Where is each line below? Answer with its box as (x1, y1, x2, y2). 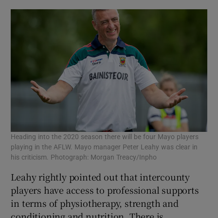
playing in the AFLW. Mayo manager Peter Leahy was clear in (11, 144, 198, 151)
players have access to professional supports (11, 183, 199, 197)
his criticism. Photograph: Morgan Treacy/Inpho (11, 154, 157, 161)
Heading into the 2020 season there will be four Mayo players (11, 133, 199, 141)
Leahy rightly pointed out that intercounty (11, 170, 190, 183)
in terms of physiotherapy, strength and (11, 197, 179, 210)
